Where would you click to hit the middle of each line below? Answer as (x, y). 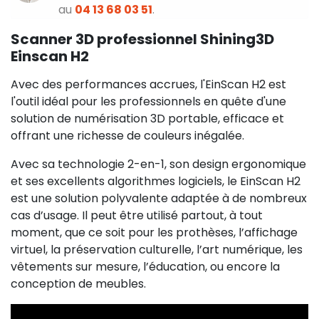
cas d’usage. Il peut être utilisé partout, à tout (137, 215)
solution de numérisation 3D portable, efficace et (147, 118)
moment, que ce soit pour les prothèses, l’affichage (154, 232)
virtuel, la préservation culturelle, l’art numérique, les (157, 249)
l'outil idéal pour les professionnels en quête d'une (148, 101)
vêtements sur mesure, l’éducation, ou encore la (145, 266)
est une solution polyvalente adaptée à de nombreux (159, 198)
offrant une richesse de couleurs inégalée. (127, 135)
